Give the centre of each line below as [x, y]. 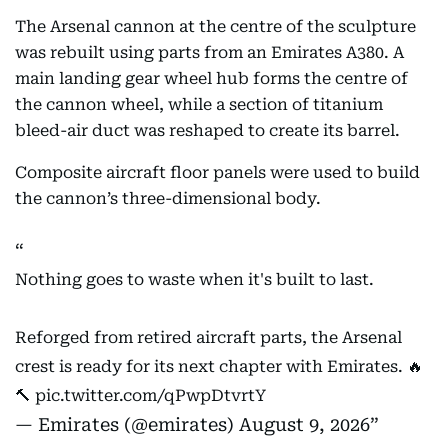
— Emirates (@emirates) [127, 425]
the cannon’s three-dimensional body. [168, 199]
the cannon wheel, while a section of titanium [199, 105]
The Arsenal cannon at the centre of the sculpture [215, 27]
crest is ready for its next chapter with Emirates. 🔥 [219, 367]
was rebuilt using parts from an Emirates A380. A [209, 53]
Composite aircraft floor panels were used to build [217, 173]
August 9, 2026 [304, 425]
